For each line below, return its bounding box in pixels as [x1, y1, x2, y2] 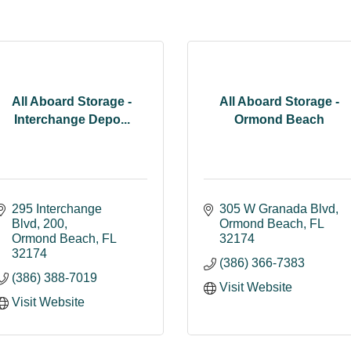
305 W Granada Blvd [219, 202, 335, 215]
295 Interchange [12, 202, 102, 215]
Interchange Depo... [13, 112, 130, 126]
